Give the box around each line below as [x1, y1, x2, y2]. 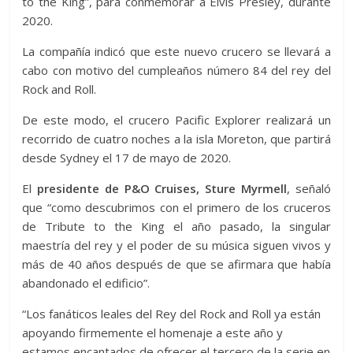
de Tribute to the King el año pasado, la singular [22, 218, 331, 235]
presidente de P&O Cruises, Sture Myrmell [37, 180, 287, 197]
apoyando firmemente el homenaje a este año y [22, 325, 284, 341]
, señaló [286, 180, 331, 197]
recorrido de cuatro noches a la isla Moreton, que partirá [22, 131, 331, 147]
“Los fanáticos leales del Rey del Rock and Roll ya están [22, 306, 321, 322]
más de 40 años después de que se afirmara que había [22, 256, 331, 273]
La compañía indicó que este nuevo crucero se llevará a [22, 43, 331, 60]
